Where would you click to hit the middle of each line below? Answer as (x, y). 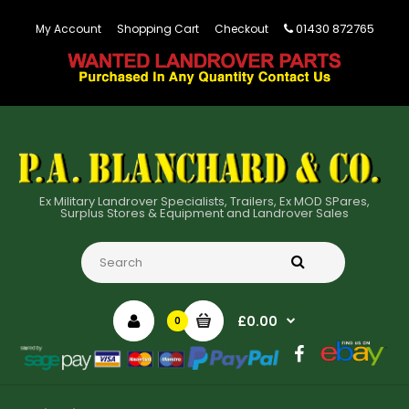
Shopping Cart (157, 29)
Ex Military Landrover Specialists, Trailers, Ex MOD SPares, (204, 201)
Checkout (241, 29)
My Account (68, 29)
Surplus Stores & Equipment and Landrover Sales (204, 213)
